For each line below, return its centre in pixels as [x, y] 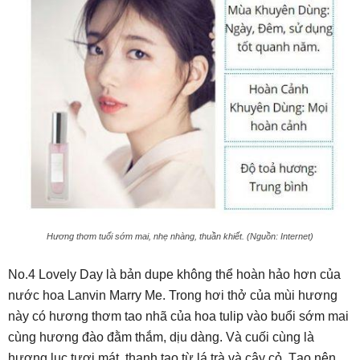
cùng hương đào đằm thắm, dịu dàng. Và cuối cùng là [161, 337]
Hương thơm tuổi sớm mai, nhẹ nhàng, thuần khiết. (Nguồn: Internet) [180, 236]
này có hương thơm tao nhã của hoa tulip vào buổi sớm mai [178, 316]
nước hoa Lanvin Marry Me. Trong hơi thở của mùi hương [173, 295]
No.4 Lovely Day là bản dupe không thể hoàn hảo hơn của [174, 274]
